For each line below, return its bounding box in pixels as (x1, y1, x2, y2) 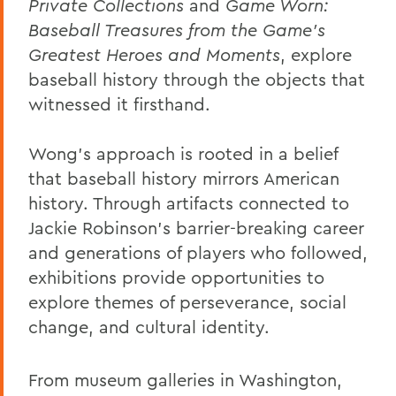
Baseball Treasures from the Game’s (28, 18, 325, 41)
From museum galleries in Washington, (28, 368, 342, 391)
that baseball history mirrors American (28, 166, 339, 189)
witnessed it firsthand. (28, 92, 226, 115)
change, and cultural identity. (28, 315, 270, 338)
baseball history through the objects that (28, 67, 365, 90)
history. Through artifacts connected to (28, 191, 349, 214)
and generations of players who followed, (28, 240, 368, 263)
